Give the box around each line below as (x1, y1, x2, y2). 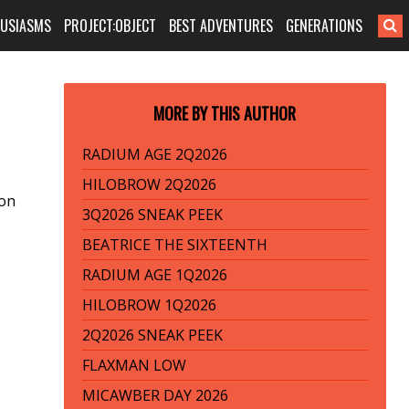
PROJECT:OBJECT (64, 15, 157, 37)
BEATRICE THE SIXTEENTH (81, 235, 267, 255)
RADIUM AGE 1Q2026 (81, 265, 227, 285)
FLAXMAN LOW (81, 355, 186, 375)
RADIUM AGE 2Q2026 (81, 144, 227, 164)
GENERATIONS (286, 15, 363, 37)
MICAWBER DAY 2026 (81, 385, 228, 405)
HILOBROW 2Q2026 (81, 174, 216, 194)
